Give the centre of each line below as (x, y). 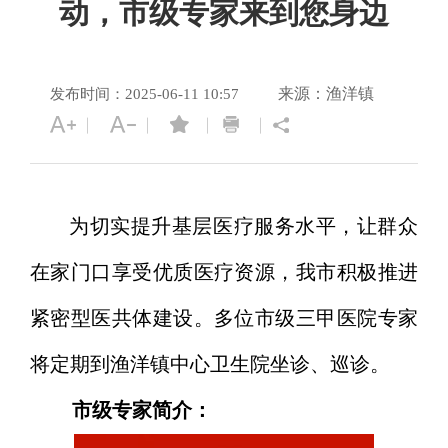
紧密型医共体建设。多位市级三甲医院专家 (224, 319)
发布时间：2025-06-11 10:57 (144, 94)
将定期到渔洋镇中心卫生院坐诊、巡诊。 (210, 365)
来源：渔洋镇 (326, 94)
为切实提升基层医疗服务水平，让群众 (243, 227)
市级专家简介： (142, 411)
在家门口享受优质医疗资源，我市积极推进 (224, 273)
